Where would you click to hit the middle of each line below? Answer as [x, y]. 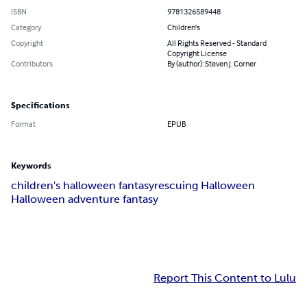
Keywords [31, 166]
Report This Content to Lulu [225, 278]
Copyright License [197, 53]
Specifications [40, 106]
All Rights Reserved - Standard [217, 43]
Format [23, 124]
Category [26, 27]
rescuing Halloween [205, 186]
